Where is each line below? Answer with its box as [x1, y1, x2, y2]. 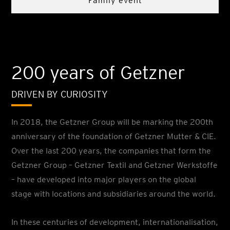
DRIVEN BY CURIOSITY [11, 89, 108, 100]
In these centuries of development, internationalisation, [11, 217, 219, 227]
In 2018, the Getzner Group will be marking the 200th [11, 117, 214, 127]
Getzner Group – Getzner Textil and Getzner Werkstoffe [11, 160, 218, 170]
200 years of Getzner [11, 61, 186, 84]
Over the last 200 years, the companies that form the [11, 146, 212, 156]
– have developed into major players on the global [11, 175, 197, 184]
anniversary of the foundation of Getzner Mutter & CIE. [11, 131, 217, 141]
